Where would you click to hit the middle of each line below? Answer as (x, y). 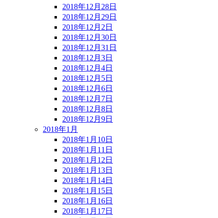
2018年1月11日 (88, 149)
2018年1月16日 (88, 200)
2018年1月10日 (88, 139)
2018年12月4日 (88, 68)
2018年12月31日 (90, 47)
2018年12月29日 (90, 17)
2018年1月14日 (88, 180)
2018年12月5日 (88, 78)
